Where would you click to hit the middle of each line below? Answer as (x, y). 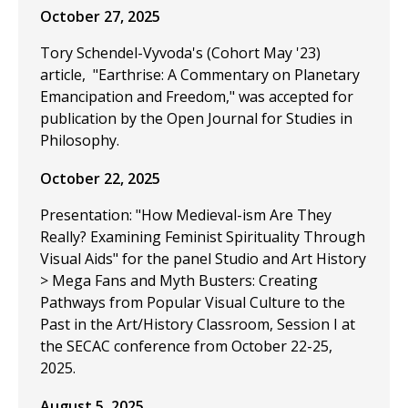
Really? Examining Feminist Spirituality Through (203, 237)
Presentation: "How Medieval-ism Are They (186, 215)
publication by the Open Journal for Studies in (196, 118)
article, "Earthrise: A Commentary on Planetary (200, 75)
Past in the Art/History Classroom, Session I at (198, 324)
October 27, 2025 (100, 16)
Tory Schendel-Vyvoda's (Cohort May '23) (180, 53)
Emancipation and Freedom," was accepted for (197, 97)
